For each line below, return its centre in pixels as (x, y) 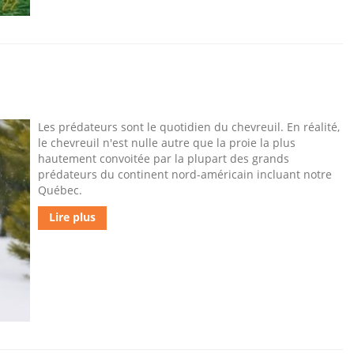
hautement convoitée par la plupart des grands (164, 158)
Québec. (60, 190)
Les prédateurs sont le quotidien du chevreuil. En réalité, (189, 127)
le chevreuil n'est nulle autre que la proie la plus (167, 143)
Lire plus (72, 217)
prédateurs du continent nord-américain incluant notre (185, 174)
